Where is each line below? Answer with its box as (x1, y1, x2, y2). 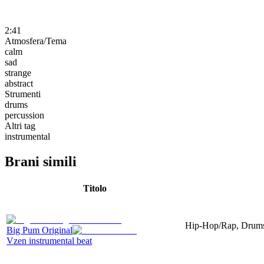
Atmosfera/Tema (5, 35, 67, 46)
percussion (5, 110, 44, 120)
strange (5, 67, 31, 78)
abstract (5, 78, 33, 88)
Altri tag (5, 120, 35, 131)
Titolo (82, 183, 107, 193)
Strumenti (5, 88, 41, 99)
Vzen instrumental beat (6, 235, 92, 246)
